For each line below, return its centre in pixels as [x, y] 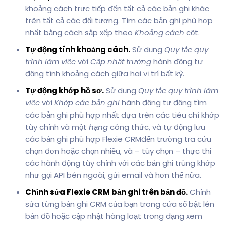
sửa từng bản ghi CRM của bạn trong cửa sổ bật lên [120, 204]
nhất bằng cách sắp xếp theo [80, 32]
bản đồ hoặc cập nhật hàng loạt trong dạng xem [114, 216]
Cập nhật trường [121, 61]
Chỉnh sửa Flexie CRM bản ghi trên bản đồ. [106, 192]
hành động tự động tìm [164, 102]
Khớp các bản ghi [88, 102]
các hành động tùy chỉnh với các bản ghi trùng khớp [120, 163]
